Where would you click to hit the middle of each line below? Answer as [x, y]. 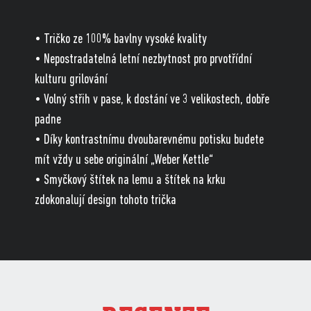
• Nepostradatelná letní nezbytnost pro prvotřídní [143, 60]
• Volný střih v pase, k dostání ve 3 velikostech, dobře [152, 100]
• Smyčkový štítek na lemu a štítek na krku [130, 181]
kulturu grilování [71, 80]
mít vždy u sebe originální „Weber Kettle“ [124, 161]
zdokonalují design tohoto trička [106, 201]
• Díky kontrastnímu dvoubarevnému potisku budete [149, 141]
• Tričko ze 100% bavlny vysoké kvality [121, 40]
